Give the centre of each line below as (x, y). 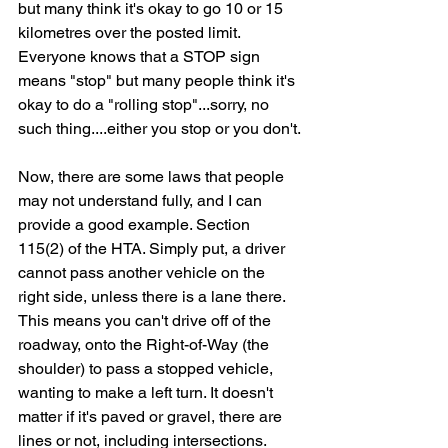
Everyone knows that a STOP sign (141, 56)
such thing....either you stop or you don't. (159, 128)
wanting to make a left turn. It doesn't (147, 392)
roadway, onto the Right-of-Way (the (145, 344)
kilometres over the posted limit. (131, 32)
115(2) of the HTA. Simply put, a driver (153, 248)
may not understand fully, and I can (142, 200)
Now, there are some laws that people (153, 176)
